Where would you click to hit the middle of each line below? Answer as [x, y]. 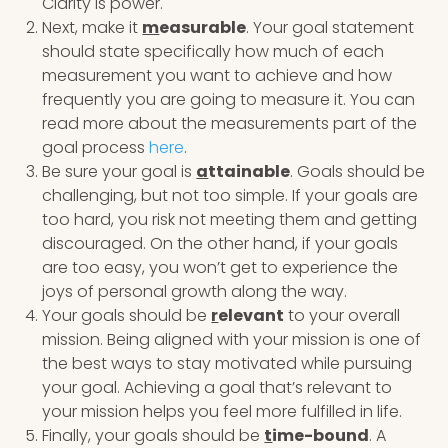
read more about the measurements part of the [230, 123]
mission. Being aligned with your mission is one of [232, 339]
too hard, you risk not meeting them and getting [230, 219]
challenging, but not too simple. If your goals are [230, 195]
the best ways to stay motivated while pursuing [227, 363]
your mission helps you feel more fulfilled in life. [222, 411]
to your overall [342, 315]
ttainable [249, 171]
